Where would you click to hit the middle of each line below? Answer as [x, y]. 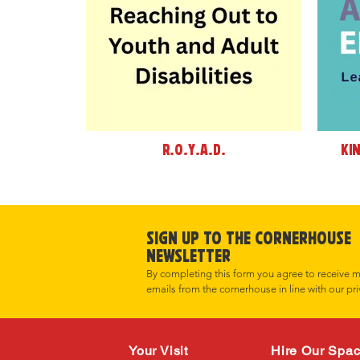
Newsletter [188, 259]
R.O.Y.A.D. [194, 153]
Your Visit [158, 351]
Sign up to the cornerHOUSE [249, 241]
